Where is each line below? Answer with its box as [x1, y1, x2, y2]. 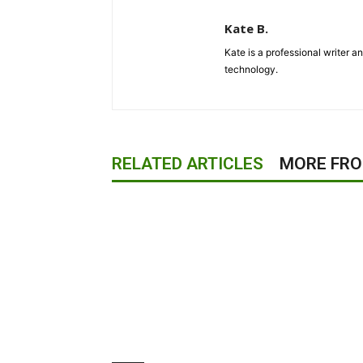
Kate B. [224, 20, 268, 37]
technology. [224, 63, 278, 76]
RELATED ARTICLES [112, 154, 263, 174]
